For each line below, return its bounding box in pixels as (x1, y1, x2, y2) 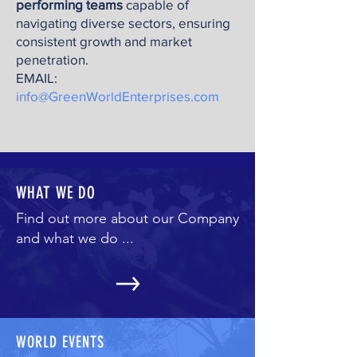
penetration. (16, 52, 88, 67)
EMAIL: (16, 70, 57, 85)
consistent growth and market (16, 33, 192, 49)
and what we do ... (16, 229, 138, 247)
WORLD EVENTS (16, 332, 104, 351)
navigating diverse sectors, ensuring (16, 15, 230, 30)
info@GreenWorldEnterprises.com (16, 88, 219, 104)
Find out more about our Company (16, 210, 239, 227)
